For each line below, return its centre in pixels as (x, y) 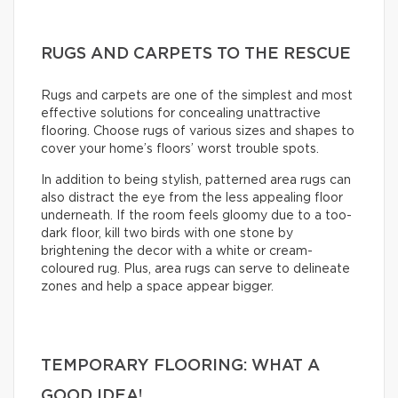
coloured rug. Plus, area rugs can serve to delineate (195, 269)
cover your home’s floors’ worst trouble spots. (182, 149)
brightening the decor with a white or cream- (177, 251)
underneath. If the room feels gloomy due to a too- (196, 215)
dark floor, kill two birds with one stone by (167, 233)
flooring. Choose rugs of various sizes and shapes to (198, 131)
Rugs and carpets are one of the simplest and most (197, 96)
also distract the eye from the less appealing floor (192, 198)
